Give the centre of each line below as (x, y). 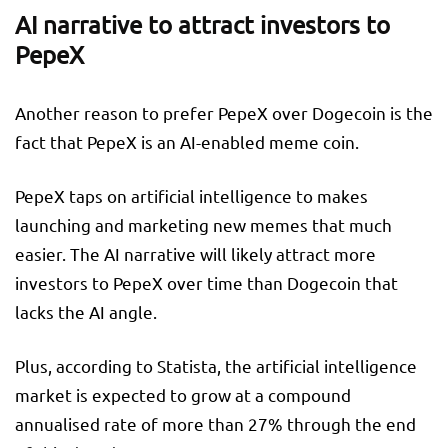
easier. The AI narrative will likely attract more (195, 253)
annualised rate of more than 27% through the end (215, 423)
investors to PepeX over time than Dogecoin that (206, 282)
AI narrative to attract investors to (202, 24)
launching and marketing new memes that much (203, 224)
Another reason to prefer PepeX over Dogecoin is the (224, 112)
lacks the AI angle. (86, 311)
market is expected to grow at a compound (183, 394)
